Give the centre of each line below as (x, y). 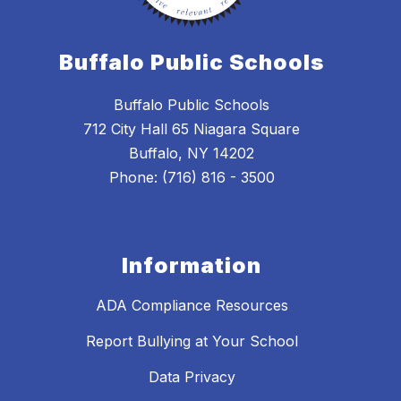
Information (192, 266)
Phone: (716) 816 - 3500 (192, 178)
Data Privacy (192, 377)
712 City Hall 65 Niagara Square (192, 129)
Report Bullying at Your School (192, 341)
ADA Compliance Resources (192, 306)
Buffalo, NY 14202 (192, 154)
